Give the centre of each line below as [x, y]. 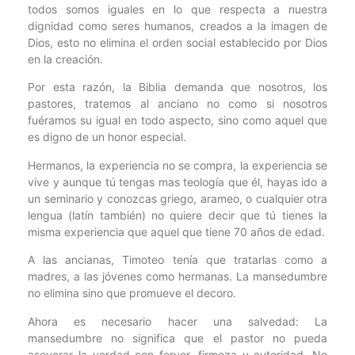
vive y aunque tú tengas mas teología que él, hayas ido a [177, 181]
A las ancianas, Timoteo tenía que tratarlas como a [177, 260]
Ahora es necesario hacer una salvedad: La [177, 321]
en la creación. [65, 59]
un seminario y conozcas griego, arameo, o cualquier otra [177, 198]
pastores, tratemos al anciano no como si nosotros [177, 104]
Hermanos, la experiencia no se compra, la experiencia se [177, 165]
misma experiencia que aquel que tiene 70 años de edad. [176, 231]
